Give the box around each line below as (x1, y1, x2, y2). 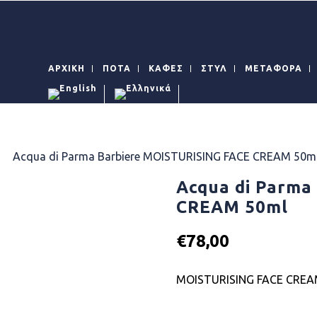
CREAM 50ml (176, 197, 289, 217)
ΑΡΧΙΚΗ (48, 64, 86, 73)
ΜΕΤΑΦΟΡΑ (245, 64, 303, 73)
